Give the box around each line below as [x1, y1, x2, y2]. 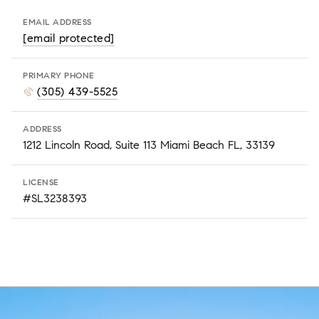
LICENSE [23, 177, 59, 188]
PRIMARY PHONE [23, 70, 95, 81]
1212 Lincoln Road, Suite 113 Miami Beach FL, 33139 [23, 138, 275, 152]
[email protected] [23, 31, 115, 46]
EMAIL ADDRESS [23, 16, 92, 28]
